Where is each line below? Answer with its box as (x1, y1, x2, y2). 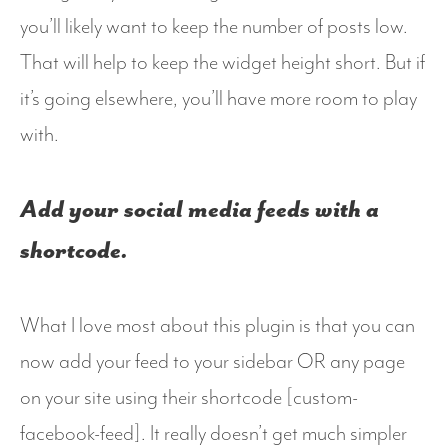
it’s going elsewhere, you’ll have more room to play (20, 86, 417, 111)
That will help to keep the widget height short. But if (20, 50, 425, 75)
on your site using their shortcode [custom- (20, 386, 358, 411)
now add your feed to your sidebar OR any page (20, 350, 405, 375)
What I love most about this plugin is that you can (20, 314, 415, 339)
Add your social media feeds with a (20, 195, 379, 224)
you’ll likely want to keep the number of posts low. (20, 14, 408, 39)
